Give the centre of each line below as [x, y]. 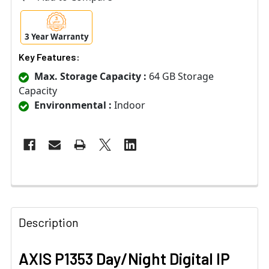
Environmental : [73, 105]
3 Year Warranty [56, 37]
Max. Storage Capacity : [90, 77]
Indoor [128, 105]
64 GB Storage [180, 77]
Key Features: [49, 57]
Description [49, 222]
